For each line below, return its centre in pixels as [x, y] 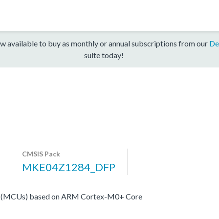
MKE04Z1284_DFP [69, 167]
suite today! [104, 55]
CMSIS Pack [41, 153]
